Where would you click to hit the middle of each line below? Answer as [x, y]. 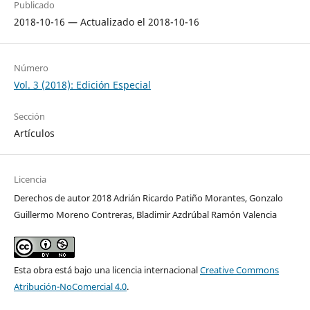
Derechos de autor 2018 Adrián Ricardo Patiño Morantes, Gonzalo [148, 198]
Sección [29, 117]
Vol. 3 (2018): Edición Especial [82, 85]
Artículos [34, 134]
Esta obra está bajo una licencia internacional [107, 270]
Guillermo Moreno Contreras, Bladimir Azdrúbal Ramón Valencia [145, 215]
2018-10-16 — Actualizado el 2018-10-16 [106, 22]
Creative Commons [239, 270]
